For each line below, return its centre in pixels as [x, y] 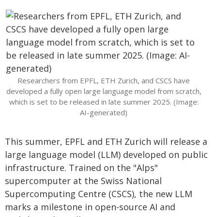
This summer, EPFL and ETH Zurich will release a [106, 141]
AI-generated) [104, 112]
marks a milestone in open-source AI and [90, 207]
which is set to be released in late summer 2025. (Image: [104, 102]
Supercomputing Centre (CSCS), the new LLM [99, 194]
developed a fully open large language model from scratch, [104, 91]
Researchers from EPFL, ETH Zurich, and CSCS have [104, 80]
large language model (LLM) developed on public [106, 155]
